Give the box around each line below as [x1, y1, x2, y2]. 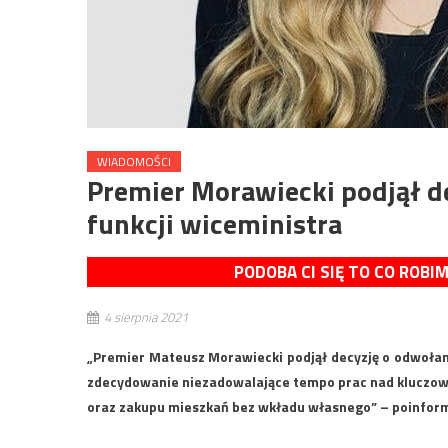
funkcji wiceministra [87, 202, 342, 245]
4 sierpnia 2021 [104, 307, 188, 327]
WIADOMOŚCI [97, 152, 171, 171]
